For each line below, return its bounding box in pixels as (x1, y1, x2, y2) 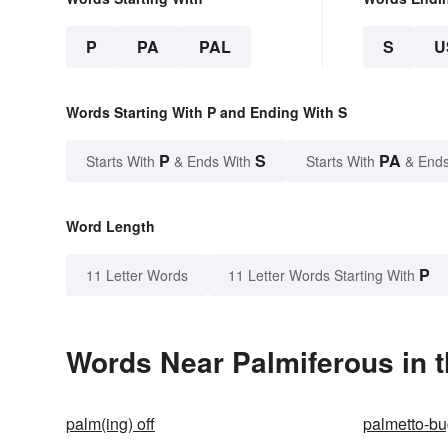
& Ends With (170, 151, 255, 172)
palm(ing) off (66, 412, 155, 436)
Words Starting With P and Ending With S (66, 102, 347, 123)
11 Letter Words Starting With (228, 265, 415, 286)
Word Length (66, 216, 155, 237)
